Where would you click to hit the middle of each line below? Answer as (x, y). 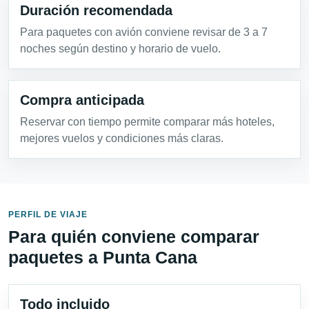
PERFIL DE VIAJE (48, 215)
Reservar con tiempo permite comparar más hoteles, (147, 122)
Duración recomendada (96, 11)
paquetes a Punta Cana (103, 258)
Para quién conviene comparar (134, 237)
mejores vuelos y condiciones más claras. (122, 139)
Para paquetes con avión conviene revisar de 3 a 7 (144, 32)
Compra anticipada (82, 100)
